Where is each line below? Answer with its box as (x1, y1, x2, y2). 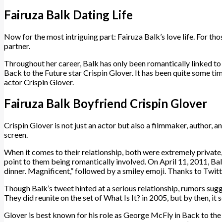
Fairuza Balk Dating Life (4, 7, 133, 22)
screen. (4, 130, 28, 140)
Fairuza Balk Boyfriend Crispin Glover (4, 96, 207, 111)
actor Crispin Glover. (4, 77, 74, 87)
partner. (4, 41, 30, 51)
